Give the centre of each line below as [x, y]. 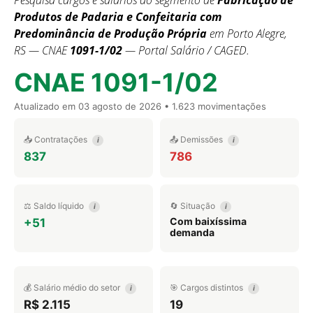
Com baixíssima [208, 221]
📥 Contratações [57, 139]
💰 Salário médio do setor [73, 287]
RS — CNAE [42, 50]
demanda [192, 232]
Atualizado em [46, 106]
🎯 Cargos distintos [208, 287]
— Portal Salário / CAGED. [186, 50]
